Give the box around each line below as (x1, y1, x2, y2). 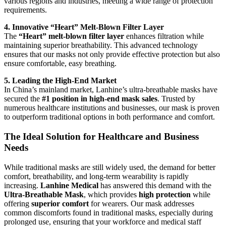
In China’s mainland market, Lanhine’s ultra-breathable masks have (4, 85, 217, 94)
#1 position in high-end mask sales (42, 94, 157, 103)
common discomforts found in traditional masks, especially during (4, 208, 213, 217)
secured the (4, 94, 42, 103)
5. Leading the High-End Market (4, 76, 117, 85)
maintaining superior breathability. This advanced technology (4, 41, 198, 50)
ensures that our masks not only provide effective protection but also (4, 50, 220, 59)
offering (4, 199, 31, 208)
